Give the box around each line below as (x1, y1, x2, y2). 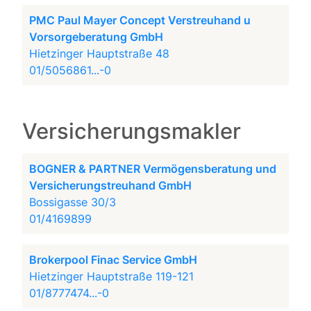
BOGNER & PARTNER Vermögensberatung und (29, 162, 277, 176)
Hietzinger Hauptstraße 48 (29, 47, 170, 60)
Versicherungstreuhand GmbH (29, 178, 192, 192)
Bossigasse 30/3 (29, 195, 117, 209)
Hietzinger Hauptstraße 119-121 (29, 269, 194, 283)
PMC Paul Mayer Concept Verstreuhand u (29, 13, 251, 27)
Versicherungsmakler (22, 118, 242, 144)
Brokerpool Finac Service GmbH (29, 253, 198, 267)
